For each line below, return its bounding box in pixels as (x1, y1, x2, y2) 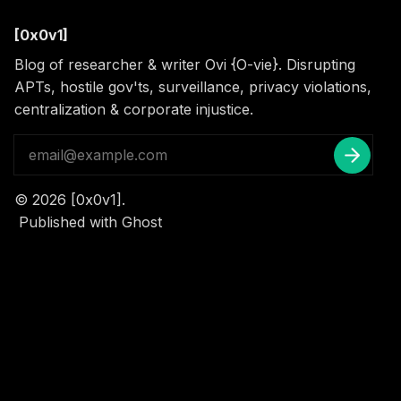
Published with (14, 213, 122, 232)
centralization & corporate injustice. (14, 99, 253, 118)
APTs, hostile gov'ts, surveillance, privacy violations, (14, 77, 371, 96)
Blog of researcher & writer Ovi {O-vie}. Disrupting (14, 55, 355, 73)
